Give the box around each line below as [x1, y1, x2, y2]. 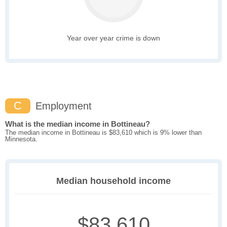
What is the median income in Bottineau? [5, 120, 150, 129]
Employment [32, 100, 92, 112]
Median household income [56, 176, 171, 186]
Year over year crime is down [67, 34, 160, 43]
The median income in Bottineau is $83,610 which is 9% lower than [5, 129, 202, 137]
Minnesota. [5, 135, 37, 143]
